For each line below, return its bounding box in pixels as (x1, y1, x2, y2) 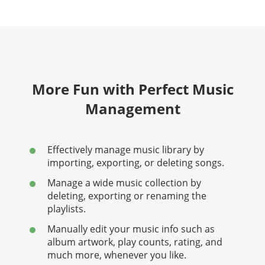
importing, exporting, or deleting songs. (47, 156, 224, 170)
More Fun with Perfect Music (31, 79, 234, 99)
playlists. (47, 202, 86, 216)
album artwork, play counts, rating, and (47, 235, 222, 249)
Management (85, 99, 180, 119)
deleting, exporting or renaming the (47, 189, 206, 203)
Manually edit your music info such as (47, 222, 215, 236)
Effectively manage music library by (47, 143, 204, 157)
